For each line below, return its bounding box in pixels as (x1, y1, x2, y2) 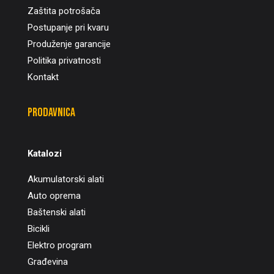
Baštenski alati (27, 206, 86, 218)
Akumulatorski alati (27, 173, 104, 185)
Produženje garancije (27, 38, 111, 50)
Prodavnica (27, 105, 75, 120)
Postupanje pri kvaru (27, 21, 109, 33)
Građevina (27, 256, 68, 267)
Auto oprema (27, 190, 81, 201)
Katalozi (27, 147, 62, 159)
